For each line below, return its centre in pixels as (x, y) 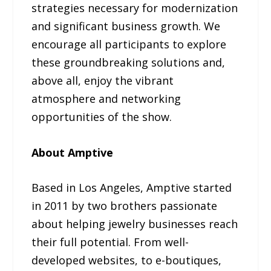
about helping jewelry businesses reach (135, 224)
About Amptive (73, 152)
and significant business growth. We (126, 26)
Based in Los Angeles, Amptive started (132, 188)
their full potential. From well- (110, 242)
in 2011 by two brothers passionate (125, 206)
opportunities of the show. (102, 116)
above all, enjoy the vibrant (103, 80)
